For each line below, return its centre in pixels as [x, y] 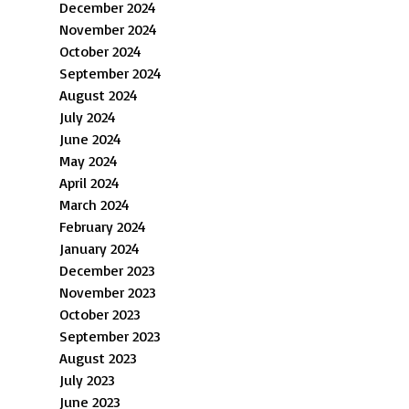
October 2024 [101, 51]
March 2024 [95, 204]
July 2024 [88, 116]
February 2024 [103, 226]
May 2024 [89, 160]
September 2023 [110, 336]
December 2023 [108, 270]
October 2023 [100, 314]
